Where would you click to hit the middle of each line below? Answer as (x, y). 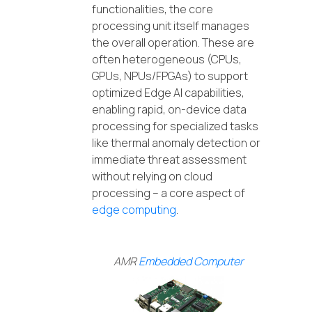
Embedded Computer (191, 262)
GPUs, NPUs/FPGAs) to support (170, 76)
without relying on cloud (152, 177)
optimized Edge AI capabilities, (168, 93)
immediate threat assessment (169, 160)
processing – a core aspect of (169, 193)
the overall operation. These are (173, 43)
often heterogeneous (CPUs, (167, 60)
